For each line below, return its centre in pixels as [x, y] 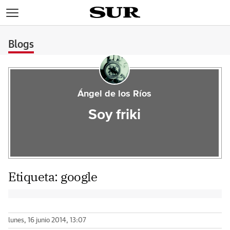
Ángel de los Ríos [114, 94]
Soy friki [114, 115]
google [79, 177]
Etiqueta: [35, 177]
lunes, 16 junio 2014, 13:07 [47, 221]
